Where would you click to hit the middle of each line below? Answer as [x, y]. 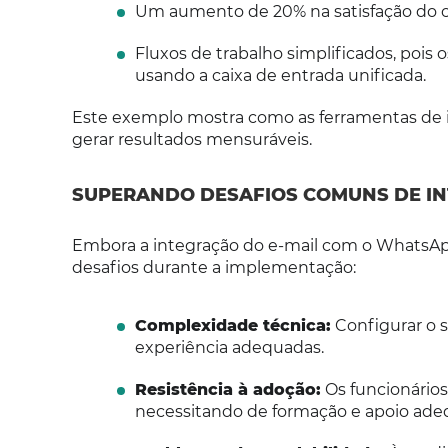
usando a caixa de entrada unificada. [280, 75]
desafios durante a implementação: [214, 267]
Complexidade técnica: [232, 325]
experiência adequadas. [229, 347]
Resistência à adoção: [227, 389]
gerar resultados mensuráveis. [192, 139]
